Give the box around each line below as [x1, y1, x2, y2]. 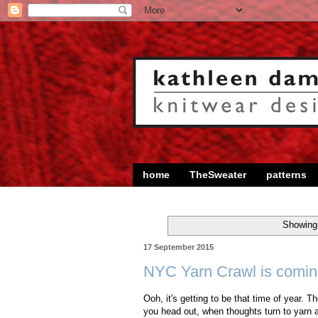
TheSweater [190, 169, 246, 181]
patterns [266, 169, 307, 181]
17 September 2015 [143, 242, 214, 251]
